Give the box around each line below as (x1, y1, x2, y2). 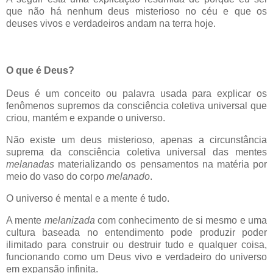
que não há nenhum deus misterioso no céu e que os (6, 5, 267, 16)
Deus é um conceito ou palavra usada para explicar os (6, 88, 267, 99)
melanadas (6, 159, 58, 170)
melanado (107, 171, 150, 182)
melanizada (44, 214, 98, 225)
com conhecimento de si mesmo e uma (97, 214, 268, 225)
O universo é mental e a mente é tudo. (6, 193, 169, 204)
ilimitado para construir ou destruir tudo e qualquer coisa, (6, 239, 267, 250)
